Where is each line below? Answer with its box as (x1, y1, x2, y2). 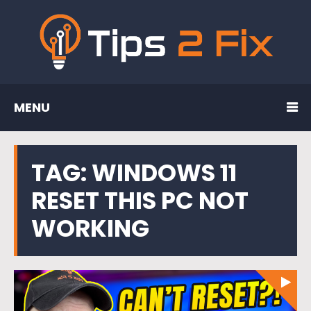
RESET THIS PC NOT (31, 183, 249, 217)
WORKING (31, 211, 149, 245)
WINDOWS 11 (92, 155, 237, 190)
